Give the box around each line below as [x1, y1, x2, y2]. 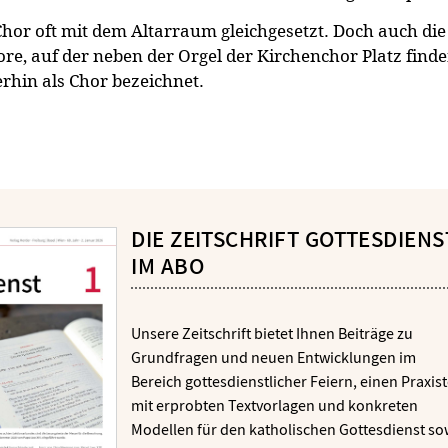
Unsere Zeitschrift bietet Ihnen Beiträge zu [131, 323, 414, 344]
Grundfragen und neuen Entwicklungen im [131, 347, 417, 368]
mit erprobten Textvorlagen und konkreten [131, 395, 419, 416]
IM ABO [131, 255, 205, 280]
